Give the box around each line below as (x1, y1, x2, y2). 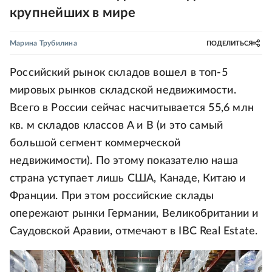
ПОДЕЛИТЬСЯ (206, 39, 253, 47)
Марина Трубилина (10, 39, 77, 47)
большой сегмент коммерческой (10, 138, 181, 149)
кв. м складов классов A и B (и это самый (10, 120, 223, 131)
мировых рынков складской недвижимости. (10, 85, 236, 96)
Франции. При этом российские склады (10, 191, 214, 202)
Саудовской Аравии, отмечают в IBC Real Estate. (10, 226, 258, 237)
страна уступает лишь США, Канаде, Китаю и (10, 173, 246, 184)
